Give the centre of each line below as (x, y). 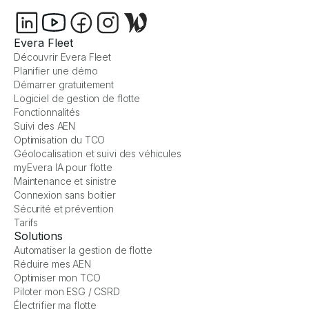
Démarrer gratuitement (64, 85)
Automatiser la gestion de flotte (83, 250)
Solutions (38, 236)
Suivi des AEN (45, 126)
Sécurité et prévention (64, 209)
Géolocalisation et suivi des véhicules (98, 154)
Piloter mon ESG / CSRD (67, 292)
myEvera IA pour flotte (63, 168)
